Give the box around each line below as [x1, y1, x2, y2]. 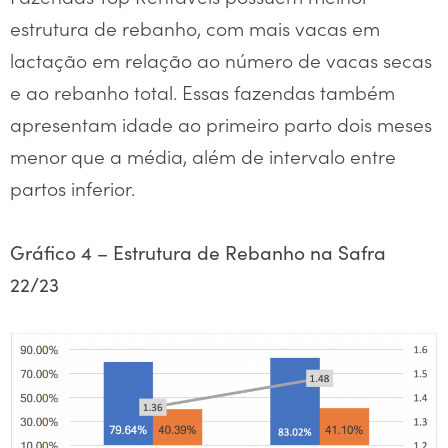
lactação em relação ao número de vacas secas [10, 45, 432, 73]
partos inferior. [10, 173, 135, 201]
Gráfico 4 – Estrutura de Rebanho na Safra [10, 238, 386, 265]
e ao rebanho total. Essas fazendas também [10, 77, 395, 105]
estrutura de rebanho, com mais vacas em [10, 13, 380, 41]
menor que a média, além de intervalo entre [10, 141, 396, 169]
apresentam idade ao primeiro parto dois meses [10, 109, 432, 137]
